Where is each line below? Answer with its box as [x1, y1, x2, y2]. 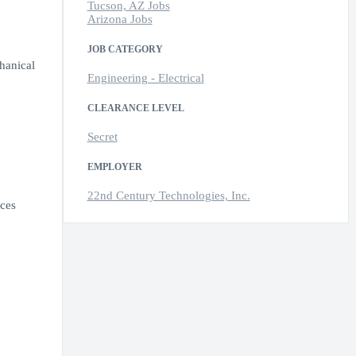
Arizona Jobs [87, 13, 153, 26]
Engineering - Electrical [87, 72, 204, 85]
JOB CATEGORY [87, 44, 163, 56]
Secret [87, 130, 118, 144]
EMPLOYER [87, 161, 142, 173]
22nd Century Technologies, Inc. [87, 189, 250, 203]
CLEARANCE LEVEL [87, 103, 184, 114]
